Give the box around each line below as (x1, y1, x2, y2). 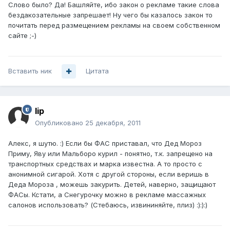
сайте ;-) (8, 31, 36, 40)
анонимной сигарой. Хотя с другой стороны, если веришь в (8, 170, 209, 179)
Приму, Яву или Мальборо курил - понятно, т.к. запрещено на (8, 149, 213, 158)
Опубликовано (35, 119, 85, 127)
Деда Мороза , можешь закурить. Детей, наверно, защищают (8, 180, 216, 189)
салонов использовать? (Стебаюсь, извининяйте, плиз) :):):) (8, 201, 207, 209)
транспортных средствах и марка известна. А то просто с (8, 160, 202, 168)
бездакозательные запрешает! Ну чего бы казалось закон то (8, 11, 213, 20)
